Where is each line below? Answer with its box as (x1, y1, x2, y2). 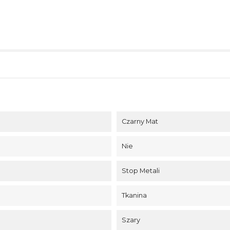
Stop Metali (121, 166, 160, 175)
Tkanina (121, 191, 147, 199)
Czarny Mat (121, 117, 158, 125)
